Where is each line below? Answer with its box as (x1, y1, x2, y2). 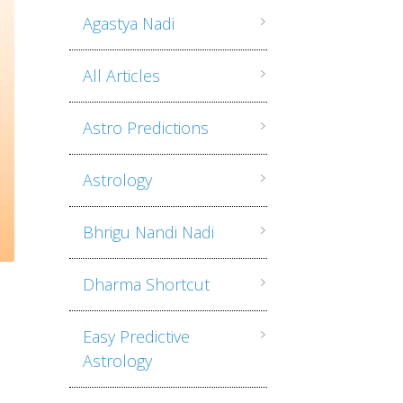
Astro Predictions (82, 117, 209, 139)
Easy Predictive (82, 326, 190, 347)
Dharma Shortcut (82, 273, 210, 295)
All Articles (82, 65, 160, 86)
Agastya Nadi (82, 13, 175, 34)
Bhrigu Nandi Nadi (82, 221, 214, 243)
